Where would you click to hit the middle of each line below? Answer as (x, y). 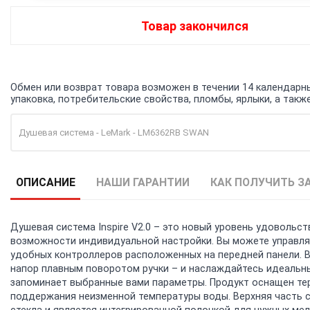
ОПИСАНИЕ (45, 182)
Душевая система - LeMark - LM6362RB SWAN (114, 132)
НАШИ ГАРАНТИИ (143, 182)
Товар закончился (194, 26)
